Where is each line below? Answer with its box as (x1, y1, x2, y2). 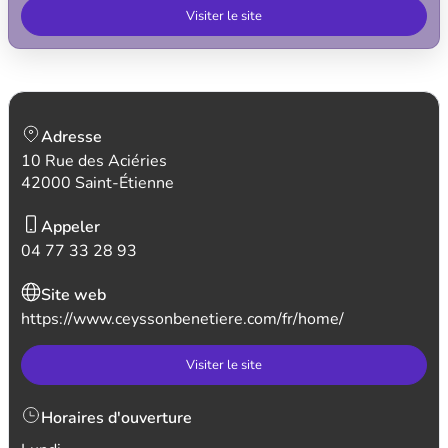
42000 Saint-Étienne (21, 172, 174, 194)
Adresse (41, 126, 102, 148)
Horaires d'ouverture (41, 407, 192, 429)
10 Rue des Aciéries (21, 150, 167, 172)
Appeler (41, 216, 100, 238)
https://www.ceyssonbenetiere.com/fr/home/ (21, 308, 344, 330)
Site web (41, 284, 106, 306)
